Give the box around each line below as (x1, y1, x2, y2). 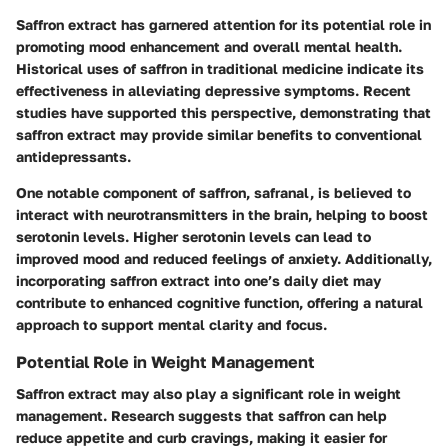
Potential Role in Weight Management (16, 352, 315, 373)
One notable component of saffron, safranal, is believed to (16, 184, 411, 202)
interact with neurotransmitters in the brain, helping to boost (16, 206, 428, 224)
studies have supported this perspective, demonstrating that (16, 104, 431, 122)
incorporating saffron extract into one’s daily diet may (16, 272, 381, 290)
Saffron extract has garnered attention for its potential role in (16, 16, 431, 34)
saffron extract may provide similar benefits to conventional (16, 126, 422, 144)
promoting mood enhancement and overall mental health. (16, 38, 402, 56)
